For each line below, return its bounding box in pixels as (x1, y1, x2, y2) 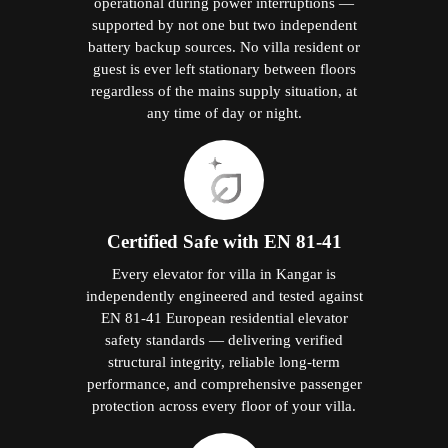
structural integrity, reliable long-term (108, 352, 340, 370)
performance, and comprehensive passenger (86, 374, 362, 392)
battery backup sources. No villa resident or (88, 37, 360, 55)
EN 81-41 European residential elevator (100, 308, 348, 326)
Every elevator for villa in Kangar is (112, 264, 336, 282)
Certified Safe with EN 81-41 (106, 230, 342, 252)
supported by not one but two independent (91, 15, 357, 33)
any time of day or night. (146, 103, 302, 121)
